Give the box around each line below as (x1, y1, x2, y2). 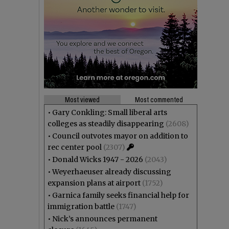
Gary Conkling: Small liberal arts (52, 108, 167, 117)
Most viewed (65, 95, 100, 104)
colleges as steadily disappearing (48, 119, 164, 128)
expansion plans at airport (48, 178, 141, 188)
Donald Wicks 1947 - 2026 (52, 155, 143, 164)
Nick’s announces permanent (52, 214, 157, 223)
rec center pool (48, 143, 102, 152)
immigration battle (48, 202, 114, 211)
